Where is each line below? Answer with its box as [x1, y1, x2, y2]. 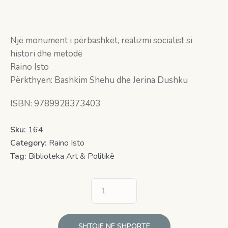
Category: [10, 137, 49, 149]
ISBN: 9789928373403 [10, 98, 100, 110]
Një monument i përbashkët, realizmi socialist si [10, 35, 192, 47]
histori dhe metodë [10, 48, 82, 60]
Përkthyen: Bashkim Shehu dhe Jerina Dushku [10, 74, 188, 87]
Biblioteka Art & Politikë [28, 151, 115, 162]
